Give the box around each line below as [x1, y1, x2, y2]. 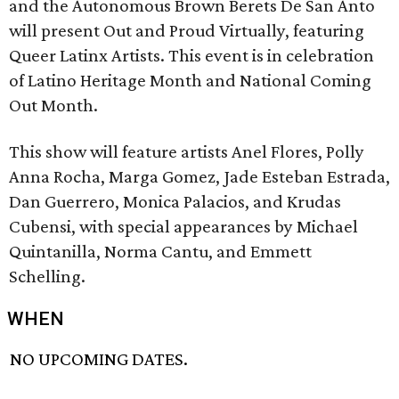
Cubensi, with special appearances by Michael [9, 216, 358, 237]
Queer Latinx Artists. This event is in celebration [9, 45, 374, 66]
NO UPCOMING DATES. [10, 348, 189, 370]
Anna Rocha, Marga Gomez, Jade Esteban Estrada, [9, 166, 390, 187]
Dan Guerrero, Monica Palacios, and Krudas [9, 191, 341, 212]
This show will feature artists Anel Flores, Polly [9, 141, 364, 162]
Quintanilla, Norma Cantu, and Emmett [9, 240, 312, 262]
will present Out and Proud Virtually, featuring [9, 20, 364, 41]
